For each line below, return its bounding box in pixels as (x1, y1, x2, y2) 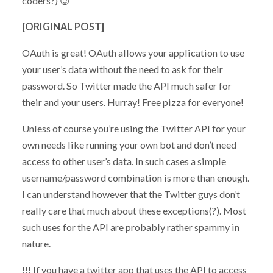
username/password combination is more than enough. (21, 172, 249, 184)
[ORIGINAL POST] (21, 20, 104, 32)
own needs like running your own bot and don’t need (21, 139, 236, 151)
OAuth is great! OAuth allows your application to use (21, 47, 244, 59)
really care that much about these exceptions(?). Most (21, 205, 246, 217)
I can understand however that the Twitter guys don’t (21, 188, 240, 200)
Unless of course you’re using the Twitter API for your (21, 122, 246, 135)
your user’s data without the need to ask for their (21, 63, 223, 76)
